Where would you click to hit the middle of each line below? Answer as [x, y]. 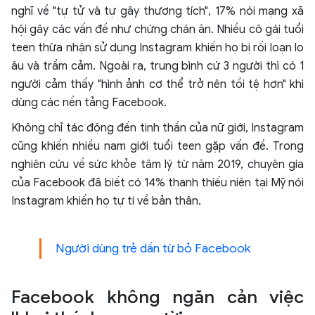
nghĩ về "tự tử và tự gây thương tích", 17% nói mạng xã [157, 12]
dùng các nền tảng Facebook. [89, 103]
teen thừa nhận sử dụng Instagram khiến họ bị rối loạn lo [157, 48]
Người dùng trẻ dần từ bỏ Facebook [153, 249]
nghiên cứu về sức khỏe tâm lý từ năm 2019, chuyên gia [157, 165]
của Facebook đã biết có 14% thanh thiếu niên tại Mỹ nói [157, 183]
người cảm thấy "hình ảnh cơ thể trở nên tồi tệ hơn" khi [157, 85]
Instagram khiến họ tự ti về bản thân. [106, 201]
